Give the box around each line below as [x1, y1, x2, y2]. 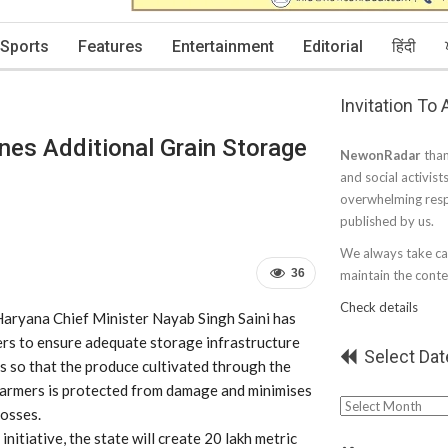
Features [78, 37, 143, 56]
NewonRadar [340, 147, 421, 163]
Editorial [303, 37, 363, 56]
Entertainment [172, 37, 274, 56]
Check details [340, 299, 418, 315]
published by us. [340, 213, 434, 229]
